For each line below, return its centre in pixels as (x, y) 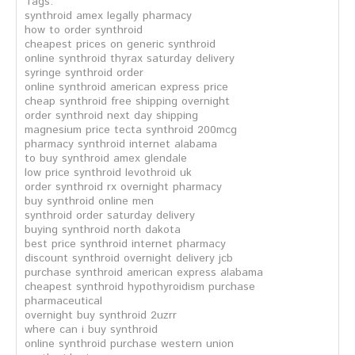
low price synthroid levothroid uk (108, 173)
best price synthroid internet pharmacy (125, 244)
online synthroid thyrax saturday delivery (130, 59)
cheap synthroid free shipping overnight (127, 101)
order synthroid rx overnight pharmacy (123, 187)
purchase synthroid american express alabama (144, 273)
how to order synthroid (84, 30)
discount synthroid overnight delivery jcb (129, 258)
